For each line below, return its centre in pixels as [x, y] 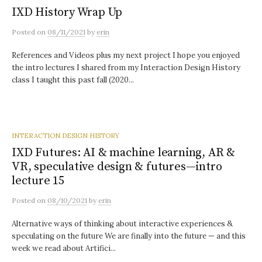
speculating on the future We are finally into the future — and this [129, 236]
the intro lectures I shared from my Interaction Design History [126, 68]
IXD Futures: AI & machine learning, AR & [123, 153]
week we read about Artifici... [64, 248]
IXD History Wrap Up [67, 12]
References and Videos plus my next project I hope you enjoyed [126, 55]
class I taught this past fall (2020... [73, 80]
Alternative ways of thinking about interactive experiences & [122, 224]
